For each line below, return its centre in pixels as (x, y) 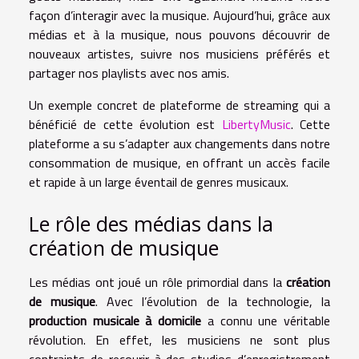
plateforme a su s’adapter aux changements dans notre (179, 143)
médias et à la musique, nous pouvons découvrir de (179, 34)
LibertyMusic (256, 124)
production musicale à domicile (115, 321)
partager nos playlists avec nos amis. (129, 73)
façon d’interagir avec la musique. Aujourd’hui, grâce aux (179, 15)
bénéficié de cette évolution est (125, 124)
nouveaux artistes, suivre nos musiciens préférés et (179, 53)
